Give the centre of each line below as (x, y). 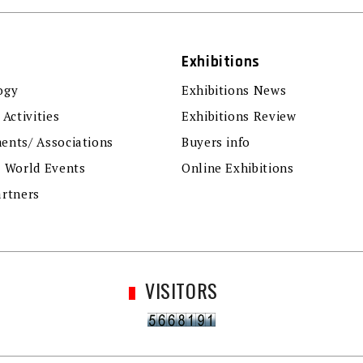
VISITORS (181, 290)
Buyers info (216, 141)
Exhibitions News (234, 90)
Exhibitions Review (239, 115)
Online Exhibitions (238, 167)
